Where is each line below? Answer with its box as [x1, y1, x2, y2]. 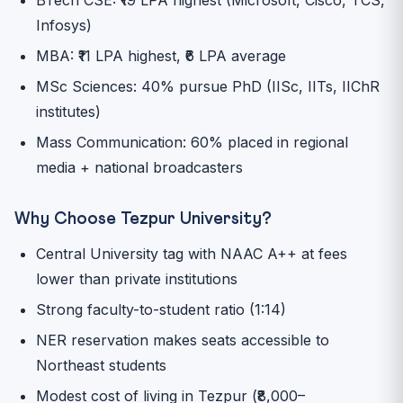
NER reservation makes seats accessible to [36, 330, 329, 349]
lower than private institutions [36, 269, 237, 288]
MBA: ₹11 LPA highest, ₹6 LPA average [36, 46, 286, 65]
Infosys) [36, 15, 92, 34]
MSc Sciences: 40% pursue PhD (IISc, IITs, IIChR [36, 76, 380, 95]
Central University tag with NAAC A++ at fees [36, 244, 347, 263]
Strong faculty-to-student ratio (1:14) [36, 300, 286, 318]
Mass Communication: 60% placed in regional [36, 132, 348, 151]
